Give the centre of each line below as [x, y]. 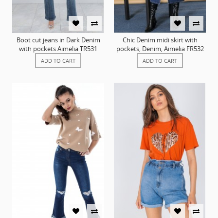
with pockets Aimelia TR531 [58, 49]
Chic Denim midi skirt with [160, 40]
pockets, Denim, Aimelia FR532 [160, 49]
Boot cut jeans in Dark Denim [58, 40]
